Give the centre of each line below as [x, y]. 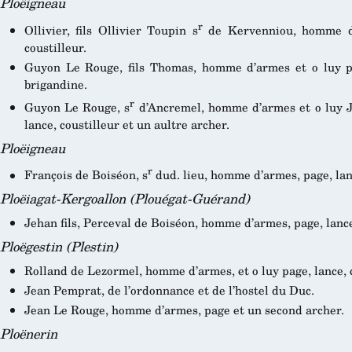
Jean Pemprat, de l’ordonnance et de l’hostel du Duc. [169, 290]
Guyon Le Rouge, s [77, 106]
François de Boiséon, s [86, 175]
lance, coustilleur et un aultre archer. [126, 124]
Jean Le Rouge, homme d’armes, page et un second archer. [184, 309]
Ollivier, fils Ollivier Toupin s [111, 29]
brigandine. [55, 84]
